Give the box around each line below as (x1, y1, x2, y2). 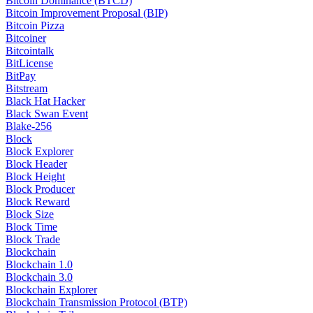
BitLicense (6, 57, 53, 70)
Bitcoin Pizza (6, 20, 64, 32)
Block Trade (6, 233, 60, 246)
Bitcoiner (6, 32, 46, 45)
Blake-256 (6, 120, 52, 133)
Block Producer (6, 183, 75, 196)
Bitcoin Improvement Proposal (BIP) (6, 7, 168, 20)
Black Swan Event (6, 108, 88, 120)
